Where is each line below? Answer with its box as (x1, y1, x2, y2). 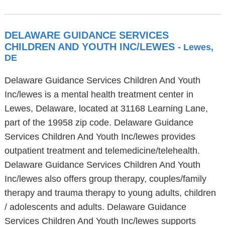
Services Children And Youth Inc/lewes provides (4, 132, 195, 142)
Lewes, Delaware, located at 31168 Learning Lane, (4, 103, 208, 114)
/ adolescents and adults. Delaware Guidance (4, 202, 186, 212)
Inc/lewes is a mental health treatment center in (4, 89, 193, 99)
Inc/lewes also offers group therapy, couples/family (4, 174, 206, 184)
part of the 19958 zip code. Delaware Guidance (4, 118, 193, 128)
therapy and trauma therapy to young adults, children (4, 188, 216, 198)
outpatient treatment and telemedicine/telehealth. (4, 146, 200, 156)
